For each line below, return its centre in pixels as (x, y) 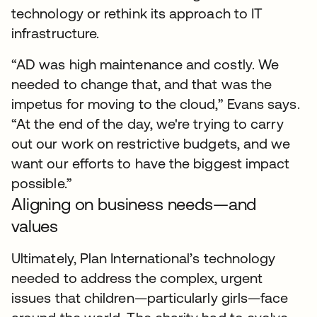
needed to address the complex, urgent (137, 277)
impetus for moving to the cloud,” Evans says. (156, 103)
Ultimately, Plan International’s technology (144, 258)
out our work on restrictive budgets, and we (151, 143)
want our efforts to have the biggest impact (151, 163)
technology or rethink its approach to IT (137, 13)
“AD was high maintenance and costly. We (145, 64)
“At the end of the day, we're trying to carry (148, 123)
